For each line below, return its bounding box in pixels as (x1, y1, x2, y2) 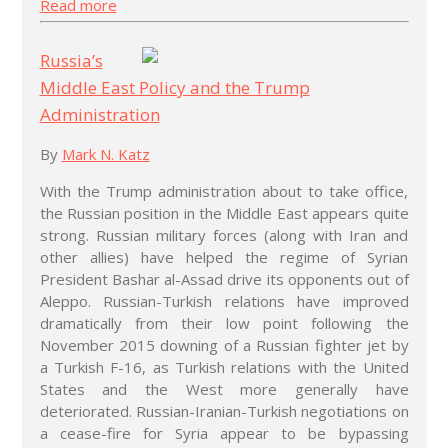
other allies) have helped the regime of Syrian (39, 246, 409, 267)
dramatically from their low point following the (39, 312, 409, 333)
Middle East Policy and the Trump (39, 75, 310, 99)
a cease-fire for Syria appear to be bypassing (39, 422, 409, 443)
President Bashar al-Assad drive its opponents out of (39, 268, 409, 289)
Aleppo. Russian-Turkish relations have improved (39, 290, 409, 311)
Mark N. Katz (61, 143, 150, 164)
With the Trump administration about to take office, (39, 180, 409, 201)
